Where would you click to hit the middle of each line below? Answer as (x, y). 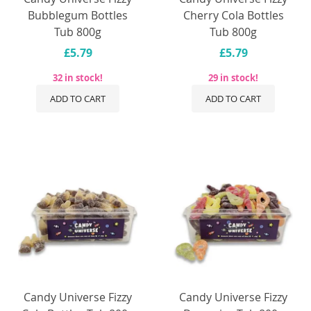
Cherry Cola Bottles (233, 15)
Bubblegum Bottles (78, 15)
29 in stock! (233, 77)
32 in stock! (78, 77)
